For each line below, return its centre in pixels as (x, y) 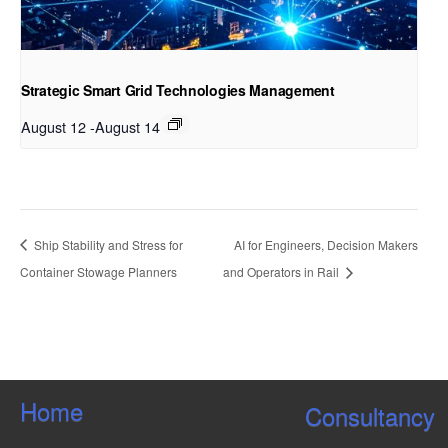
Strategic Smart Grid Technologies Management (178, 89)
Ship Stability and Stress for (107, 244)
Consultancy (369, 416)
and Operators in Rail (283, 272)
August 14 (127, 126)
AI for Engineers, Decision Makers (326, 244)
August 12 (53, 126)
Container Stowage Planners (98, 272)
